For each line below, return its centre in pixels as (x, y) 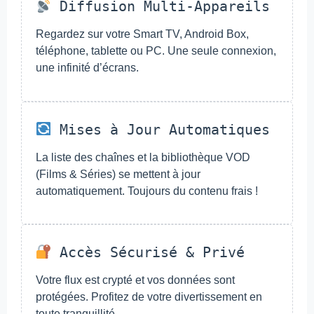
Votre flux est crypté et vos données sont (135, 280)
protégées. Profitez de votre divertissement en (149, 296)
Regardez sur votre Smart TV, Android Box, (142, 34)
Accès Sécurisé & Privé (148, 252)
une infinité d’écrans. (87, 68)
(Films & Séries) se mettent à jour (118, 174)
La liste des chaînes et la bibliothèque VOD (143, 157)
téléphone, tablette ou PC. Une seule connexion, (156, 51)
